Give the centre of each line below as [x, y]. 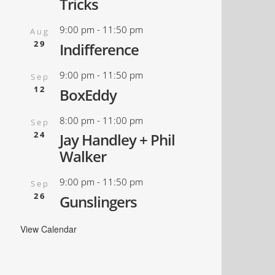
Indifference [99, 50]
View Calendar [49, 229]
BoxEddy [88, 95]
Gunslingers [99, 201]
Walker [83, 157]
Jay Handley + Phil [118, 140]
